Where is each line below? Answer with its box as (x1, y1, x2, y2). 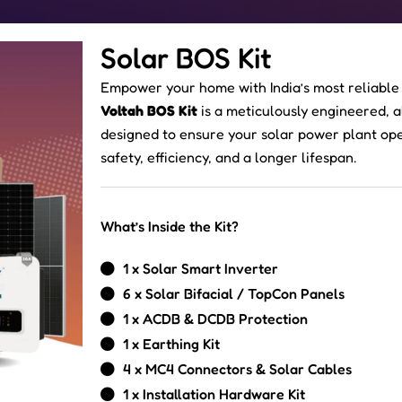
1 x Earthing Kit (123, 335, 220, 353)
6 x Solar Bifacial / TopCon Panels (123, 284, 345, 302)
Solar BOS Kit (100, 40, 272, 75)
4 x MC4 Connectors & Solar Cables (123, 360, 352, 378)
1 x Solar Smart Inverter (123, 259, 278, 277)
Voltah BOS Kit (100, 101, 197, 119)
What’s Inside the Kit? (100, 217, 239, 235)
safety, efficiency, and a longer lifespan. (100, 148, 356, 166)
